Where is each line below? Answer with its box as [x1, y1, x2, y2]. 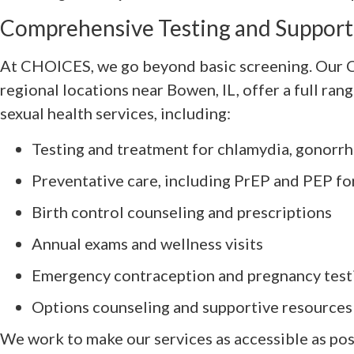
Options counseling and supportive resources [32, 296, 352, 316]
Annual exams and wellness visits [32, 233, 263, 253]
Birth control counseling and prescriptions [32, 201, 332, 221]
